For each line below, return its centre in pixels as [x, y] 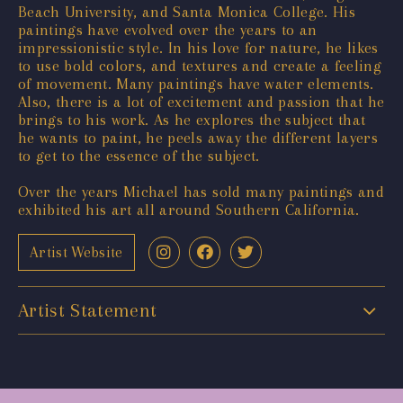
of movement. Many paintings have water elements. [196, 83]
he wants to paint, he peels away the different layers [198, 137]
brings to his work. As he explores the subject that [192, 119]
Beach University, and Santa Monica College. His [187, 11]
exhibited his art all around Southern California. [189, 209]
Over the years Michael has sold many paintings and [201, 191]
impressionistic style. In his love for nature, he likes [198, 47]
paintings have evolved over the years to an [168, 29]
